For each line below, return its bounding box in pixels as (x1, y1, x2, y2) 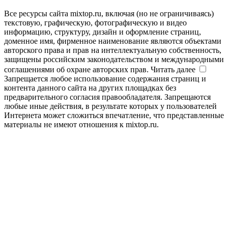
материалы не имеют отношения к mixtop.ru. (4, 120, 159, 129)
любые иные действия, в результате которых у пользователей (4, 101, 217, 110)
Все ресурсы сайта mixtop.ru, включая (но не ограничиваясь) (4, 9, 214, 18)
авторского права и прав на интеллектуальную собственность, (4, 45, 221, 54)
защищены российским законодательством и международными (4, 54, 224, 64)
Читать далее (151, 65, 195, 74)
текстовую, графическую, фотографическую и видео (4, 18, 187, 27)
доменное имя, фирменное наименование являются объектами (4, 36, 221, 45)
